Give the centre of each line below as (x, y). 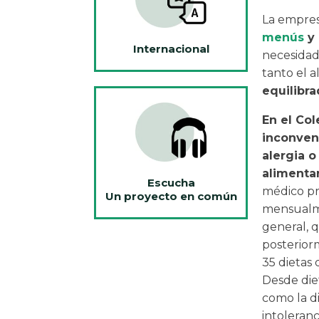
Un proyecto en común (171, 196)
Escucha (171, 183)
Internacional (171, 49)
